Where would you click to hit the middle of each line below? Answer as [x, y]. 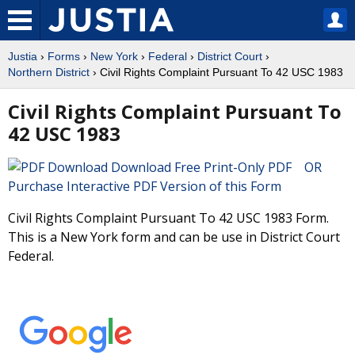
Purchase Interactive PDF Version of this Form [145, 186]
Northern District [49, 72]
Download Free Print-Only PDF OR [219, 167]
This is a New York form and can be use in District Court [174, 237]
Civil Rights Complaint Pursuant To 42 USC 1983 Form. [168, 218]
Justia [23, 56]
